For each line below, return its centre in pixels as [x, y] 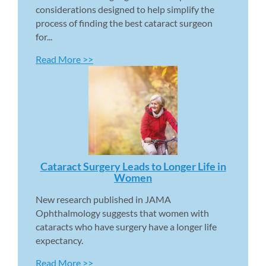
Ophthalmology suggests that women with [122, 213]
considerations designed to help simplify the [125, 9]
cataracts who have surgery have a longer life [126, 226]
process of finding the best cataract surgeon [124, 23]
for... [44, 36]
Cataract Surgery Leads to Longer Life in [133, 166]
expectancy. [59, 240]
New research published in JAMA [103, 199]
